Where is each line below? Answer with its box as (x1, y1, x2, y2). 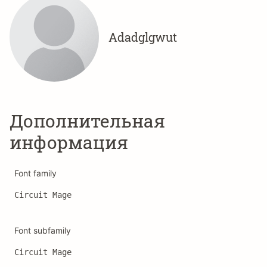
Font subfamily (14, 225, 71, 235)
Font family (14, 168, 57, 178)
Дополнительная (10, 109, 165, 132)
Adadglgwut (108, 29, 177, 45)
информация (10, 131, 128, 154)
